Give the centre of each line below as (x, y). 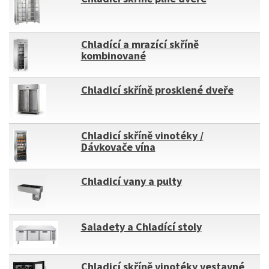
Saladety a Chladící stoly (141, 227)
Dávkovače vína (118, 147)
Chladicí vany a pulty (131, 181)
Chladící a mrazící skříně (140, 44)
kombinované (113, 56)
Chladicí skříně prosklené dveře (157, 90)
